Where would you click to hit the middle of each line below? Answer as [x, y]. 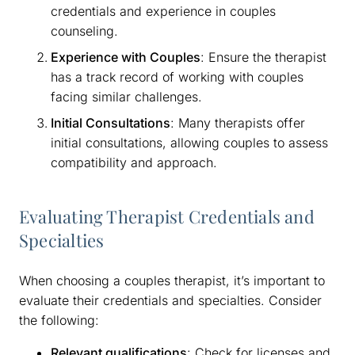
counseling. [84, 31]
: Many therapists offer [238, 122]
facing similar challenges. [126, 96]
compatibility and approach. [134, 162]
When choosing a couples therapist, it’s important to [172, 280]
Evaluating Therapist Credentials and [167, 216]
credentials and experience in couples [163, 11]
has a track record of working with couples [177, 76]
